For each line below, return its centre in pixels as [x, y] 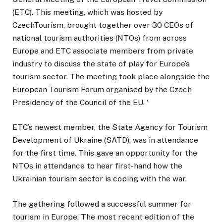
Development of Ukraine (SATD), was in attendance [105, 140]
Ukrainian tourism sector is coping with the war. [100, 179]
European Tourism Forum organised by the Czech [102, 90]
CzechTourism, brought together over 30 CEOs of [103, 25]
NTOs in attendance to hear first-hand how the [97, 166]
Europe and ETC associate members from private [103, 51]
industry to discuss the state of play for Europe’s [101, 64]
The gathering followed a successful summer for [102, 204]
